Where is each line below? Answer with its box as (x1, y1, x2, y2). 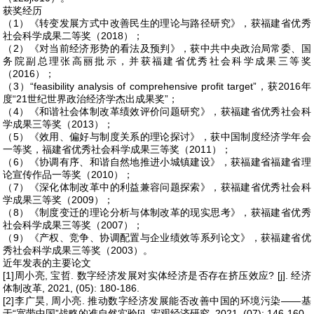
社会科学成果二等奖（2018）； (3, 30, 144, 41)
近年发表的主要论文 (3, 257, 92, 268)
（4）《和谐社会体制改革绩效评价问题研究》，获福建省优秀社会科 (3, 106, 311, 117)
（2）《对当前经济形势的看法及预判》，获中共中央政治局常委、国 (3, 43, 311, 54)
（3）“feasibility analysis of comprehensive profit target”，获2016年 (3, 81, 311, 92)
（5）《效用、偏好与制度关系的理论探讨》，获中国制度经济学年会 (3, 131, 311, 142)
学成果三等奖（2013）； (3, 118, 114, 130)
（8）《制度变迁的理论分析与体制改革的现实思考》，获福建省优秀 (3, 207, 311, 218)
